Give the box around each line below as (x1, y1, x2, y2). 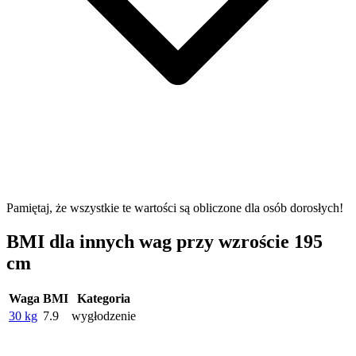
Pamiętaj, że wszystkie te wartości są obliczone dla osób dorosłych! (6, 200, 343, 215)
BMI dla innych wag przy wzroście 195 (6, 230, 323, 252)
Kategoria (77, 292, 130, 306)
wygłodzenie (72, 309, 136, 323)
